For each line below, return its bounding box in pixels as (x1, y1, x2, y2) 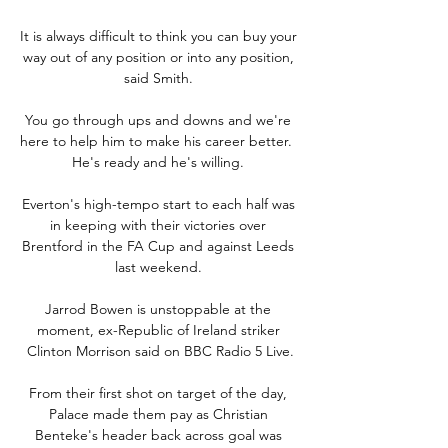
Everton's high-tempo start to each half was (21, 194, 295, 213)
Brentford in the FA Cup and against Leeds (22, 236, 294, 255)
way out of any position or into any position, (22, 47, 294, 66)
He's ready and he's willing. (72, 152, 248, 171)
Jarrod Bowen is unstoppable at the (45, 299, 271, 318)
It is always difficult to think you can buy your (20, 26, 297, 45)
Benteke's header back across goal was (34, 425, 282, 444)
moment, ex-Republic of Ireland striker (36, 320, 280, 339)
